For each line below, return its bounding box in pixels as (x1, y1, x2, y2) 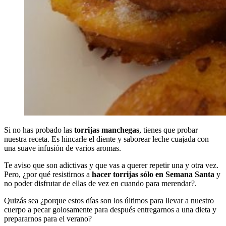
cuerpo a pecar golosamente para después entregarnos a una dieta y (4, 205, 216, 214)
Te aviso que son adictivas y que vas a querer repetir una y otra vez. (4, 161, 218, 170)
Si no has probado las (4, 126, 74, 135)
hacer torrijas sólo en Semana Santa (92, 170, 214, 179)
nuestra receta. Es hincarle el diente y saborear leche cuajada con (4, 135, 209, 144)
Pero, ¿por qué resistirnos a (4, 170, 92, 179)
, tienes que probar (139, 126, 198, 135)
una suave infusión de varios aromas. (4, 144, 121, 153)
